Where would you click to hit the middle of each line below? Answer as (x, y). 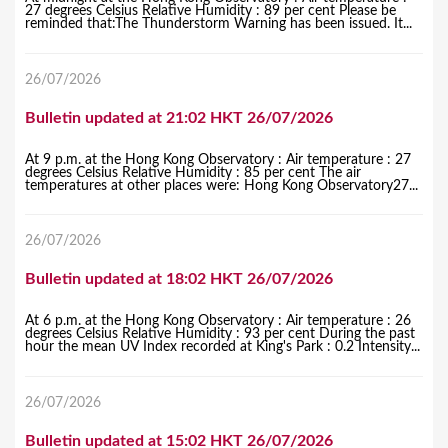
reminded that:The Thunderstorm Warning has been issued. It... (218, 23)
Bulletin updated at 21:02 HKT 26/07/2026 (179, 117)
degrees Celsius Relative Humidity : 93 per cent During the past (220, 334)
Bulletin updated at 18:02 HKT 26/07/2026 (179, 279)
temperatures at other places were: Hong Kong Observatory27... (221, 185)
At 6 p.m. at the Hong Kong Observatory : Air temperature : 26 (218, 321)
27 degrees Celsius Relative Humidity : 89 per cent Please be (210, 10)
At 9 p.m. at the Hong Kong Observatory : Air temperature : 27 (218, 159)
